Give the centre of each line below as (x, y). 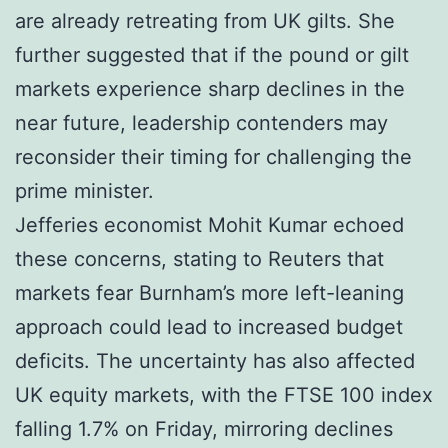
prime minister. (84, 190)
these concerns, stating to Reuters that (199, 258)
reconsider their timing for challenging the (213, 156)
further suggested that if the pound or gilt (212, 54)
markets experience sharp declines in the (210, 88)
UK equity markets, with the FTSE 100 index (224, 394)
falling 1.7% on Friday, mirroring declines (204, 428)
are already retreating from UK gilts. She (205, 20)
